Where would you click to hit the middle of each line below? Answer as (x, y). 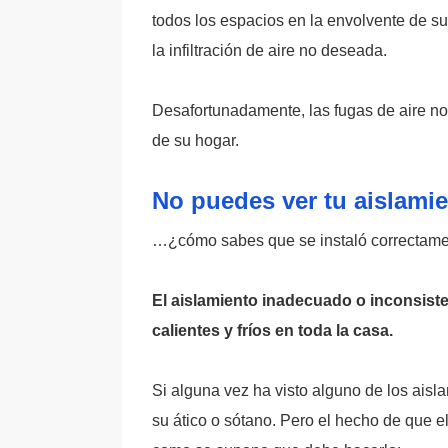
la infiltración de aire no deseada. (269, 50)
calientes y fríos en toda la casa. (272, 330)
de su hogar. (195, 140)
